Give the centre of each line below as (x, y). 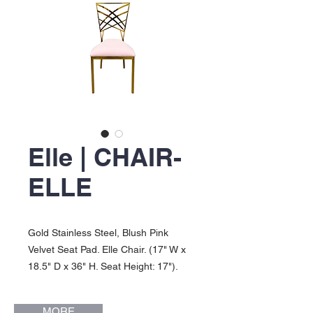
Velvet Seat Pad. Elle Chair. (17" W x (107, 249)
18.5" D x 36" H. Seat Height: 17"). (103, 266)
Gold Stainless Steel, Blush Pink (98, 233)
